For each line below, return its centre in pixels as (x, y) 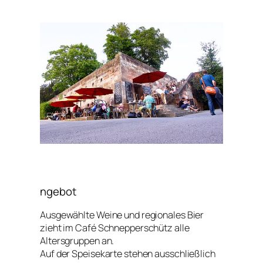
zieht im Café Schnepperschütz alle (115, 227)
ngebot (58, 192)
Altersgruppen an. (77, 240)
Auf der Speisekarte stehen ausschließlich (128, 253)
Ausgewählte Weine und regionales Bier (122, 215)
